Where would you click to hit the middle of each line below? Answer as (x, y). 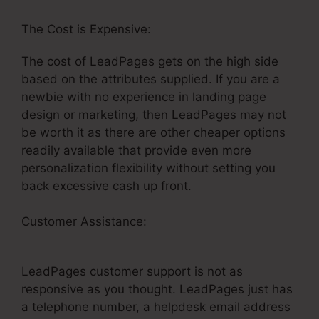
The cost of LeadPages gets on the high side (150, 61)
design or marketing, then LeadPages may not (154, 114)
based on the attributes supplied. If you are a (151, 79)
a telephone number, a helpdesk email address (156, 307)
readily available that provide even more (136, 150)
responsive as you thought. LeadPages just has (157, 289)
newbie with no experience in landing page (144, 96)
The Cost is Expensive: (86, 29)
